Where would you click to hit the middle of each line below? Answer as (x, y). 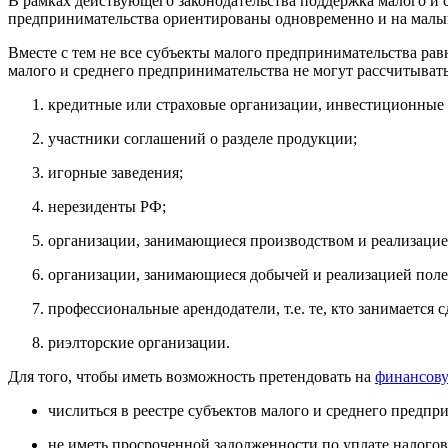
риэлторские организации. (139, 343)
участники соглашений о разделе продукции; (202, 139)
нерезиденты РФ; (107, 207)
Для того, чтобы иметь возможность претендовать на (191, 377)
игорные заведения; (115, 173)
